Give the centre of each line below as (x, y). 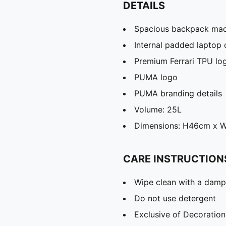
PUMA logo (156, 77)
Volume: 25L (158, 110)
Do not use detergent (175, 199)
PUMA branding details (178, 94)
